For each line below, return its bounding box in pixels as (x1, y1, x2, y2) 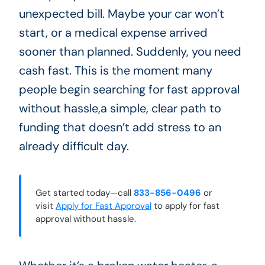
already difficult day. (18, 138, 129, 154)
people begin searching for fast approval (18, 81, 240, 97)
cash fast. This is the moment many (18, 62, 212, 78)
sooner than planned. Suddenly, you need (18, 43, 241, 59)
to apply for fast (151, 199, 219, 212)
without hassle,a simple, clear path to (18, 100, 221, 116)
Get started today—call (35, 186, 134, 199)
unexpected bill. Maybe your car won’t (18, 5, 224, 21)
